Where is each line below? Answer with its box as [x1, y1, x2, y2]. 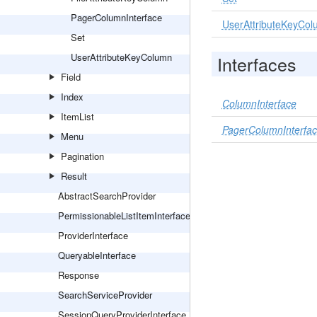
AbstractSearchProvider [58, 189, 156, 202]
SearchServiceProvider [58, 288, 152, 301]
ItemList [61, 110, 94, 123]
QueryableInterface [58, 248, 136, 262]
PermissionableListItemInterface [58, 209, 190, 222]
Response [58, 268, 99, 282]
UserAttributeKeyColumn [71, 50, 172, 64]
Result [61, 169, 87, 183]
